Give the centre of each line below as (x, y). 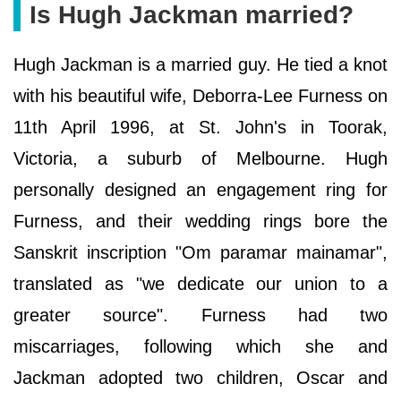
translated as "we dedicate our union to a (200, 284)
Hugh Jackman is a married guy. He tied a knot (200, 65)
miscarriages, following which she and (200, 347)
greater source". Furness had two (200, 316)
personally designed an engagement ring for (200, 190)
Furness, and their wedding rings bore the (200, 222)
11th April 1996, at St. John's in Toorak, (200, 128)
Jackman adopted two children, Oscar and (200, 378)
